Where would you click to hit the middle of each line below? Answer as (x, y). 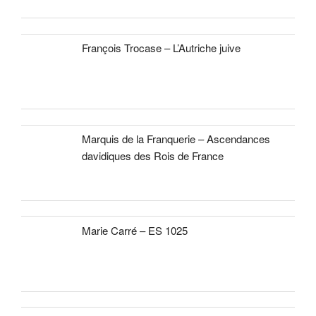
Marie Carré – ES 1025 (135, 230)
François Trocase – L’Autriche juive (162, 48)
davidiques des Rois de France (153, 156)
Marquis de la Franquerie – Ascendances (176, 139)
